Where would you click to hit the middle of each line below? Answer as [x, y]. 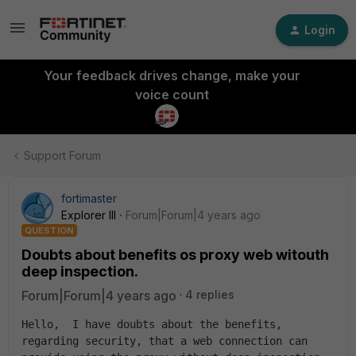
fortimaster [89, 198]
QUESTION [49, 230]
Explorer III [89, 215]
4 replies [210, 294]
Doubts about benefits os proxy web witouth [175, 255]
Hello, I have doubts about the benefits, [152, 324]
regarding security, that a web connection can [164, 341]
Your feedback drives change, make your [172, 75]
